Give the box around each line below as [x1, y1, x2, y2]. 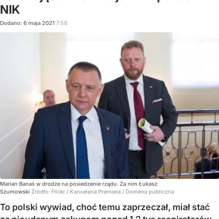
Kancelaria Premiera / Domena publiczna [70, 188, 174, 195]
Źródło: [31, 188, 51, 195]
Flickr [51, 188, 65, 195]
